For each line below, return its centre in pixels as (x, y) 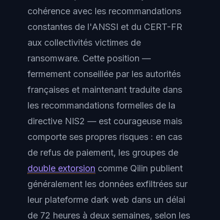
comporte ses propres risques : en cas (105, 137)
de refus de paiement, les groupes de (103, 152)
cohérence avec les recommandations (104, 11)
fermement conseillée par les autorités (104, 74)
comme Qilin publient (139, 168)
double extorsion (61, 168)
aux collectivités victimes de (84, 42)
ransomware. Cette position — (89, 58)
